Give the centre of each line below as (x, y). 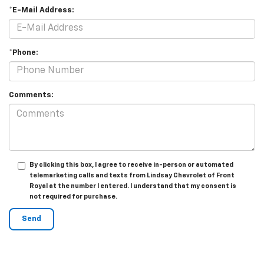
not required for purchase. (73, 196)
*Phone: (24, 52)
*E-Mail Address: (42, 10)
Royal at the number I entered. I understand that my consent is (133, 186)
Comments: (31, 95)
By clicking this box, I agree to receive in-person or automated (131, 164)
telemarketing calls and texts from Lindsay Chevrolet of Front (132, 175)
